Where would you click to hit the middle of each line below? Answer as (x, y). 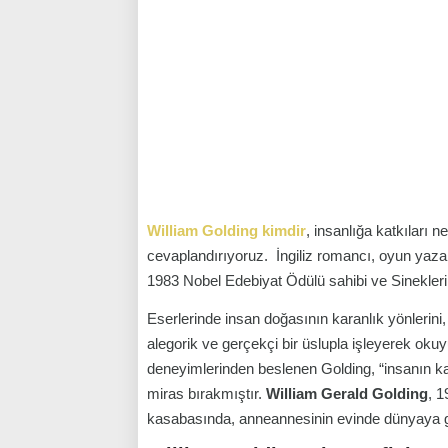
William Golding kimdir (226, 230)
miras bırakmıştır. (206, 393)
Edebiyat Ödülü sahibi (296, 280)
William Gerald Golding (347, 393)
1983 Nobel (186, 280)
